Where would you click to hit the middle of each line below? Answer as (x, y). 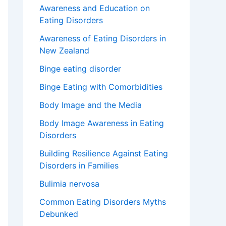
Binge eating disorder (80, 69)
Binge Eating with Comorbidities (101, 87)
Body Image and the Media (91, 105)
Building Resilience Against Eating (104, 154)
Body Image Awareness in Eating (102, 123)
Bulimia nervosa (69, 184)
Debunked (59, 214)
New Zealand (64, 51)
